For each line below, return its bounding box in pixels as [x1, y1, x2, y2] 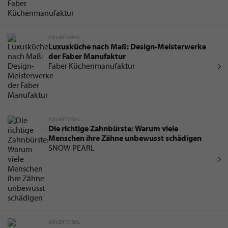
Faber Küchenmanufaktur [48, 61, 135, 71]
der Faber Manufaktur [48, 51, 126, 62]
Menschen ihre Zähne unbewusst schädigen [48, 133, 202, 144]
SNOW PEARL [48, 142, 95, 153]
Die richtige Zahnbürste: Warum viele [48, 123, 178, 134]
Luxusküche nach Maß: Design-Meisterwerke [48, 41, 206, 52]
